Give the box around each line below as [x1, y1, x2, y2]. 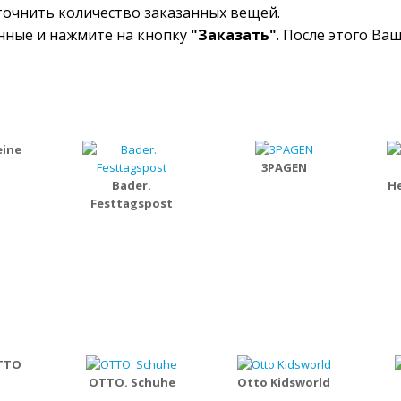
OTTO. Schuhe [88, 374, 175, 390]
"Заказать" [191, 25, 277, 45]
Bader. [112, 177, 151, 193]
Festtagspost [90, 195, 173, 211]
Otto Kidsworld [237, 374, 330, 390]
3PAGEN [260, 159, 307, 175]
